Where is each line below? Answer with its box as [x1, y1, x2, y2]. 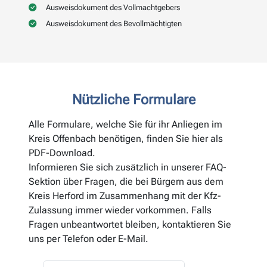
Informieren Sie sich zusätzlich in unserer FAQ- [29, 162, 226, 173]
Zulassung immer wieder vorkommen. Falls [29, 204, 212, 216]
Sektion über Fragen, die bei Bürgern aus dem [29, 176, 223, 188]
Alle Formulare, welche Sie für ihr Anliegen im [29, 119, 222, 131]
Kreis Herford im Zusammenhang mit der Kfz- [29, 190, 221, 202]
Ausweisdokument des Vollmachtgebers [46, 3, 180, 13]
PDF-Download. [29, 147, 95, 159]
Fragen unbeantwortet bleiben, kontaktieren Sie [29, 219, 231, 231]
